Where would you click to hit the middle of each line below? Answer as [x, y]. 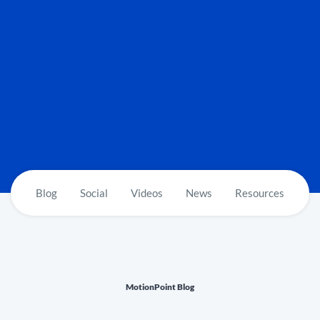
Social [94, 192]
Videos [147, 192]
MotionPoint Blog [160, 286]
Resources [260, 192]
